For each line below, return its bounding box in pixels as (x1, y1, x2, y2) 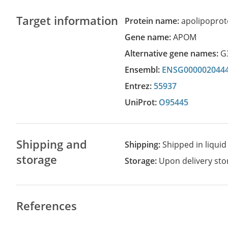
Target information (16, 13, 118, 28)
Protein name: (130, 15, 182, 26)
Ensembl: (129, 64, 162, 75)
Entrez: (129, 80, 154, 92)
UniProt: (131, 97, 159, 108)
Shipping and (16, 136, 87, 152)
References (16, 198, 77, 213)
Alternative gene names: (130, 48, 221, 59)
